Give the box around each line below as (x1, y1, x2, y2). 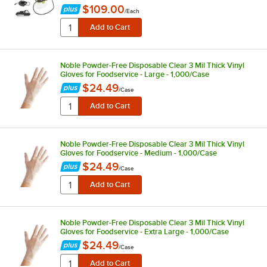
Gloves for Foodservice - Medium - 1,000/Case (60, 148, 217, 157)
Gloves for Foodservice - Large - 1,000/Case (60, 69, 209, 79)
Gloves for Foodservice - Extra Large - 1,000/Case (60, 226, 229, 236)
